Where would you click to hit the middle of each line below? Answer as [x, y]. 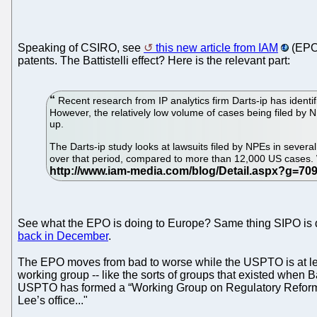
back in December [63, 236]
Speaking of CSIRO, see [81, 48]
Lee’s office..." [53, 300]
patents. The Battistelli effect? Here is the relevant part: [154, 61]
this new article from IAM [217, 48]
